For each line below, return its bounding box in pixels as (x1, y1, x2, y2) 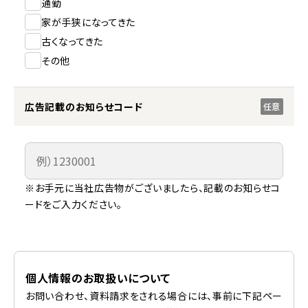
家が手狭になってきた (41, 15, 135, 29)
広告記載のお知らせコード (25, 100, 143, 113)
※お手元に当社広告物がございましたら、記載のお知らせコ (25, 181, 280, 195)
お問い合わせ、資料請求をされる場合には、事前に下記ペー (25, 289, 283, 302)
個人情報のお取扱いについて (25, 269, 171, 286)
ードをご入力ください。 (25, 197, 122, 211)
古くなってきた (41, 34, 103, 48)
